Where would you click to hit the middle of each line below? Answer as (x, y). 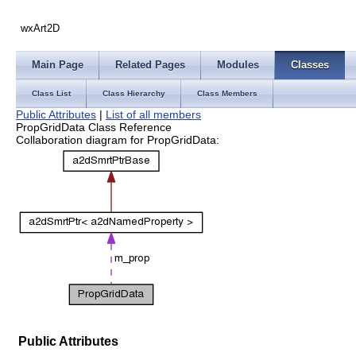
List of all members (153, 114)
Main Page (58, 65)
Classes (310, 65)
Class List (51, 93)
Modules (238, 65)
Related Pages (150, 65)
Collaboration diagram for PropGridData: (118, 140)
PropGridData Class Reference (94, 127)
